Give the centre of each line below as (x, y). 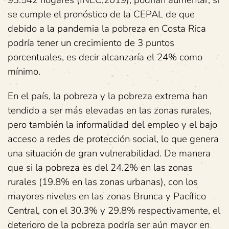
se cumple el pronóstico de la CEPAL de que (101, 14)
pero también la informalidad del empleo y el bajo (112, 125)
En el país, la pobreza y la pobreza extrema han (108, 96)
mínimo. (24, 72)
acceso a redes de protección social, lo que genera (113, 139)
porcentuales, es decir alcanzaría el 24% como (105, 57)
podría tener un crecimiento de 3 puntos (91, 43)
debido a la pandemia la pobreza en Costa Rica (107, 29)
